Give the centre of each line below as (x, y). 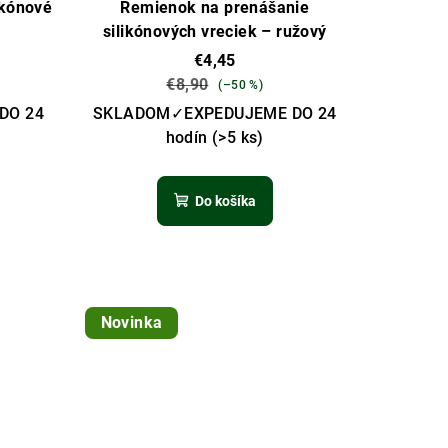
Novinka (131, 323)
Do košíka (225, 201)
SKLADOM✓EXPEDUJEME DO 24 (214, 114)
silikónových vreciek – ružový (214, 32)
